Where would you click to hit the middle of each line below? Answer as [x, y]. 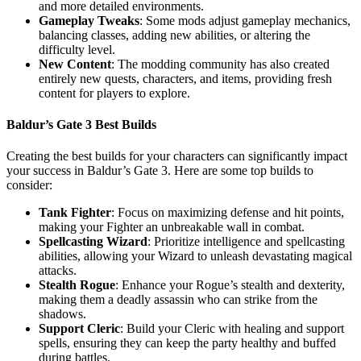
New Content [75, 64]
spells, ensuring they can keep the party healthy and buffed [187, 343]
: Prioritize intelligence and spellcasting [246, 242]
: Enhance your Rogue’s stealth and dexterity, [230, 285]
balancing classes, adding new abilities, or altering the [174, 35]
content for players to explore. [114, 93]
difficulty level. [77, 49]
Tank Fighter [75, 213]
